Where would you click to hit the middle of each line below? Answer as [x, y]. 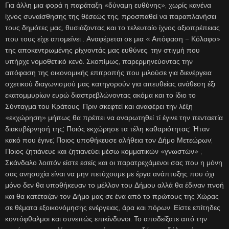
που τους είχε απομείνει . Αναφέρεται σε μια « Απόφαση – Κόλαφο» [113, 39]
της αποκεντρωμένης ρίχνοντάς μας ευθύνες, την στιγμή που [102, 50]
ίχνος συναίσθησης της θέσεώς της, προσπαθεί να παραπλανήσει [111, 17]
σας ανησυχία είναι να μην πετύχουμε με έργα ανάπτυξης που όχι [110, 174]
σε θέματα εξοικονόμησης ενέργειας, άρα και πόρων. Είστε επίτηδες [113, 208]
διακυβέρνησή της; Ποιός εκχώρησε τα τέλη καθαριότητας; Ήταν [107, 129]
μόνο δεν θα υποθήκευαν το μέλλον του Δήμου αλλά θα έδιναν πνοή [114, 185]
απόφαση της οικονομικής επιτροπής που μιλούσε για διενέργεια [108, 73]
